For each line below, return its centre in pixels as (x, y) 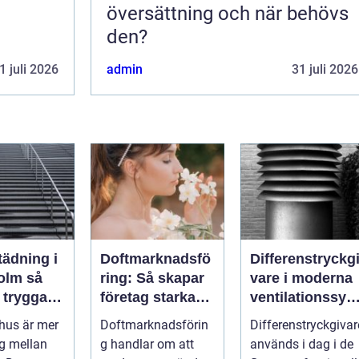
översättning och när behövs (228, 13)
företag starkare (155, 297)
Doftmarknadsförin (154, 325)
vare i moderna (301, 278)
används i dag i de (302, 344)
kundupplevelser (157, 316)
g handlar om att (147, 344)
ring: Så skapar (152, 278)
